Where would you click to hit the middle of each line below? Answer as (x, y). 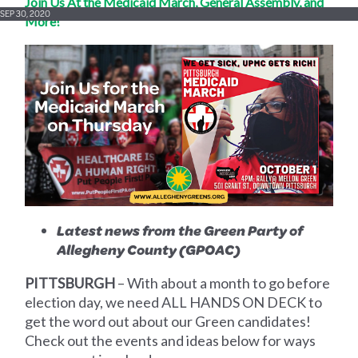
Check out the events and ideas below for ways (171, 340)
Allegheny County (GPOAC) (149, 249)
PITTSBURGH (70, 283)
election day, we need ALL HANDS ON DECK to (174, 302)
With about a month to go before (229, 283)
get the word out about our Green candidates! (168, 321)
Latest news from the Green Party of (180, 230)
